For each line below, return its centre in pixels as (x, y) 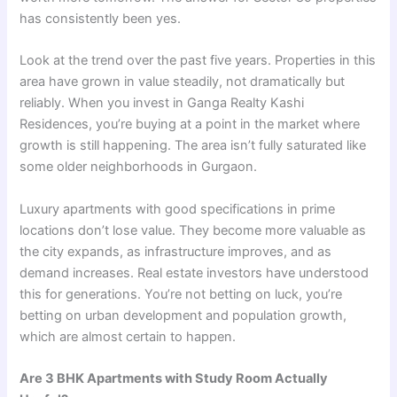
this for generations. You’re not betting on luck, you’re (181, 294)
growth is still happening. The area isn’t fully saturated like (193, 146)
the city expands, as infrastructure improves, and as (176, 251)
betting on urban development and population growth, (183, 315)
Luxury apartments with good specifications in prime (178, 209)
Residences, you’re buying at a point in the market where (190, 125)
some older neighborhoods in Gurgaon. (139, 167)
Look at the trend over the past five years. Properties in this (198, 61)
